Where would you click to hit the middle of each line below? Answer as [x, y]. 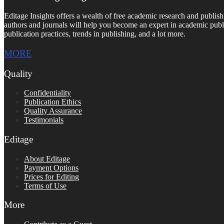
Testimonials [44, 120]
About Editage [47, 158]
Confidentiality [47, 93]
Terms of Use [45, 185]
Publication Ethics [52, 102]
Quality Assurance [53, 111]
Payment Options [51, 167]
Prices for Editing [51, 176]
